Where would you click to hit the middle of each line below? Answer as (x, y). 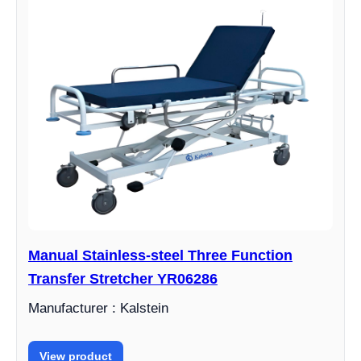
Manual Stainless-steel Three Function (160, 255)
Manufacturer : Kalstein (98, 308)
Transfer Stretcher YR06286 (123, 279)
